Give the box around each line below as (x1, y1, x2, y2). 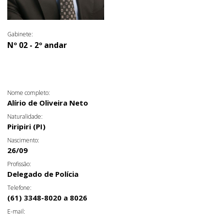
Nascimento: (7, 136, 39, 145)
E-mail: (7, 207, 25, 216)
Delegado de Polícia (7, 169, 78, 179)
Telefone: (7, 184, 31, 192)
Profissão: (7, 160, 31, 169)
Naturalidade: (7, 112, 43, 121)
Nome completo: (7, 89, 50, 97)
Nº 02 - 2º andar (7, 40, 67, 51)
